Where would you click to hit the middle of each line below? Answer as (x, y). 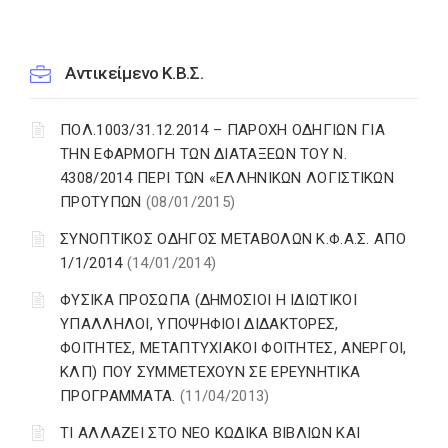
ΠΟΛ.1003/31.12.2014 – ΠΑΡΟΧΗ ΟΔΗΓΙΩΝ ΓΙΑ (223, 130)
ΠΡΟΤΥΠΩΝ (103, 202)
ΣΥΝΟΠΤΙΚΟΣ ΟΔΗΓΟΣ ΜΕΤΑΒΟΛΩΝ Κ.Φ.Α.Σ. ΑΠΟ (233, 239)
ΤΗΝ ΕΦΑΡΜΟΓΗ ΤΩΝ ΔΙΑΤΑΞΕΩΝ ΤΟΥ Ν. (203, 154)
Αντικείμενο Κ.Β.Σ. (134, 73)
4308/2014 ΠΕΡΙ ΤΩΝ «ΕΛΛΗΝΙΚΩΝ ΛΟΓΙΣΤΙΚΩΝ (227, 178)
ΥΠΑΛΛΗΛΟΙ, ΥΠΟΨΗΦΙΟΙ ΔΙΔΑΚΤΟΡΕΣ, (199, 324)
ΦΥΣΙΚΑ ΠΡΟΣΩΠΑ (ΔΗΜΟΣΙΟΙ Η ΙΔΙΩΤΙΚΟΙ (208, 300)
